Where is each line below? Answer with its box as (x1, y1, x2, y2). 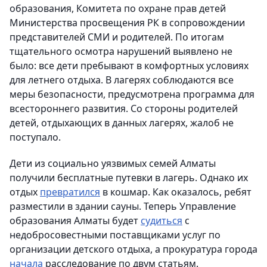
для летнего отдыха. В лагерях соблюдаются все (10, 73, 234, 86)
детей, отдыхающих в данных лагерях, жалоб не (10, 116, 234, 129)
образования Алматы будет (10, 213, 141, 227)
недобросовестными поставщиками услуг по (10, 228, 221, 241)
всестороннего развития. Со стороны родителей (10, 101, 238, 115)
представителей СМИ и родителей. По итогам (10, 30, 224, 44)
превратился (40, 185, 100, 198)
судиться (141, 213, 182, 227)
